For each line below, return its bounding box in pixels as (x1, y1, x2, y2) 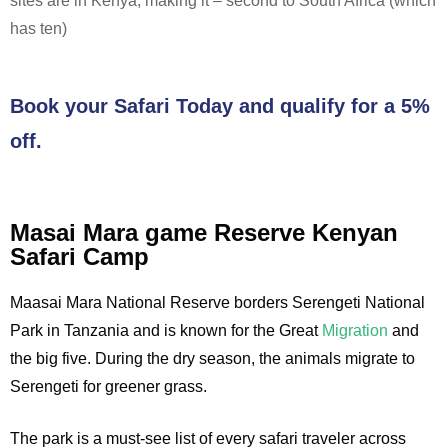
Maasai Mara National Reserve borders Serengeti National (10, 294, 425, 312)
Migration (318, 322, 392, 340)
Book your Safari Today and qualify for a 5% (10, 95, 430, 118)
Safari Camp (10, 243, 149, 271)
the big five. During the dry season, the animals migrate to (10, 350, 415, 368)
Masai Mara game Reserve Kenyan (10, 219, 398, 247)
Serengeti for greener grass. (10, 378, 207, 396)
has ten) (10, 20, 67, 38)
